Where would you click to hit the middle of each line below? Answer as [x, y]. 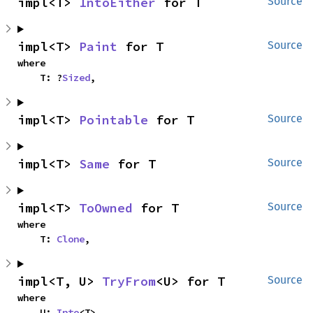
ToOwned [106, 208]
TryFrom [129, 282]
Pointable [114, 120]
